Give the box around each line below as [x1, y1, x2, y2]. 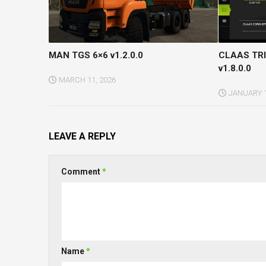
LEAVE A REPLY [48, 130, 116, 142]
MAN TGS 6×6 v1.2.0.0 [48, 49, 143, 61]
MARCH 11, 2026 [58, 75, 116, 84]
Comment [61, 166, 102, 176]
